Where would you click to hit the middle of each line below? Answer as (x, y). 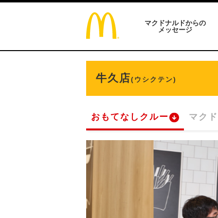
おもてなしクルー (130, 117)
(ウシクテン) (154, 79)
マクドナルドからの (175, 23)
